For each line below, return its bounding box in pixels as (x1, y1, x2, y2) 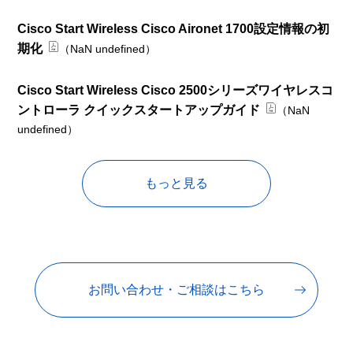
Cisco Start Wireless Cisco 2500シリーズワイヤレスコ (17, 83, 334, 97)
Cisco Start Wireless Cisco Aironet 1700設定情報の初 (17, 21, 330, 35)
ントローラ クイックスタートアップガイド (17, 102, 261, 117)
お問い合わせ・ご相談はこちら (88, 282, 265, 296)
